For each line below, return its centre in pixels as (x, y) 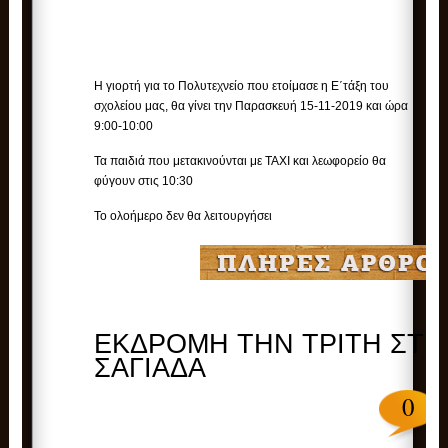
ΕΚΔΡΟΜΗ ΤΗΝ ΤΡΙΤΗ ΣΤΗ (269, 344)
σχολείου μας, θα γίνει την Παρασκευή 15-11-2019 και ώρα (251, 106)
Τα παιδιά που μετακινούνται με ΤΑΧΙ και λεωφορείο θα (240, 161)
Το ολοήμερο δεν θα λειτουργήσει (183, 216)
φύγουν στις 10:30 (144, 181)
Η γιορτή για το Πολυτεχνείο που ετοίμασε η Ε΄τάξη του (242, 86)
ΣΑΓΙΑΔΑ (150, 368)
